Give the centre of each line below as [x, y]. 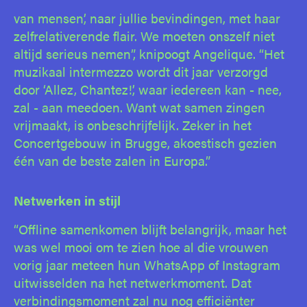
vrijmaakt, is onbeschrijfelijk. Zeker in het [133, 124]
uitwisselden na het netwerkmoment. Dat [133, 282]
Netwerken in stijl [67, 200]
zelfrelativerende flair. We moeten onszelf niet [144, 35]
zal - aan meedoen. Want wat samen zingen [139, 107]
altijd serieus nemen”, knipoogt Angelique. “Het [149, 53]
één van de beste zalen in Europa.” [112, 160]
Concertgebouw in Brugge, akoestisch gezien [145, 142]
